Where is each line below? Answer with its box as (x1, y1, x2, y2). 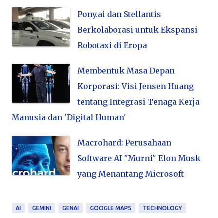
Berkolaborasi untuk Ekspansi (77, 25, 198, 35)
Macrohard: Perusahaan (77, 138, 171, 148)
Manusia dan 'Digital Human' (12, 112, 126, 123)
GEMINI (32, 205, 51, 212)
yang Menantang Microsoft (77, 169, 184, 179)
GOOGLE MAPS (90, 205, 131, 212)
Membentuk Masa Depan (77, 66, 175, 76)
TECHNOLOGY (143, 205, 182, 212)
